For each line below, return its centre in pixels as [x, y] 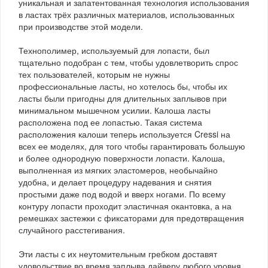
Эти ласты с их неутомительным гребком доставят [118, 253]
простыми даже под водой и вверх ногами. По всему [122, 194]
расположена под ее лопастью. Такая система [110, 122]
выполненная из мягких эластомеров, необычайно [118, 170]
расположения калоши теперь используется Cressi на [124, 134]
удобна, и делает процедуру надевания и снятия [115, 182]
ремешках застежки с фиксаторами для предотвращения [131, 217]
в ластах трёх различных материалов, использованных [127, 14]
